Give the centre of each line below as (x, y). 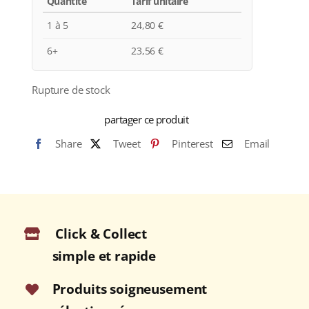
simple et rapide (104, 256)
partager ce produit (147, 119)
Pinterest (192, 143)
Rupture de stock (71, 89)
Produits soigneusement (130, 289)
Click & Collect (101, 233)
